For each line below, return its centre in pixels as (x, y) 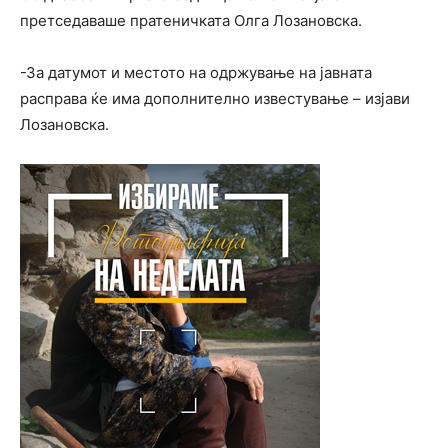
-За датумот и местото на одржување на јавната (196, 72)
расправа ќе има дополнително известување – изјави (215, 98)
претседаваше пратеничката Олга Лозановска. (191, 20)
